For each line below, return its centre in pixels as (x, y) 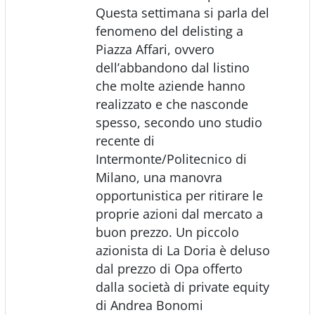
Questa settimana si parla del (182, 12)
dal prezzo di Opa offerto (169, 268)
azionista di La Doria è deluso (182, 250)
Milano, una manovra (159, 177)
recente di (125, 140)
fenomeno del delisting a (169, 31)
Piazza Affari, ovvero (155, 49)
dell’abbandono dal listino (172, 67)
